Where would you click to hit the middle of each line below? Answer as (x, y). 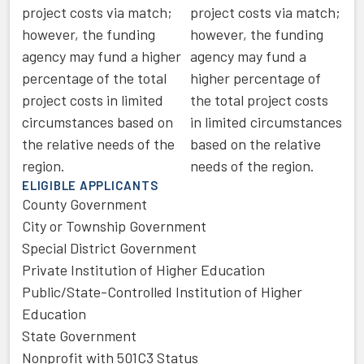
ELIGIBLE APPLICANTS (90, 185)
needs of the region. (252, 166)
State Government (79, 336)
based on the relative (255, 144)
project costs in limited (93, 100)
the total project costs (259, 100)
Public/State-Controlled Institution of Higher (162, 292)
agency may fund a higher (102, 56)
